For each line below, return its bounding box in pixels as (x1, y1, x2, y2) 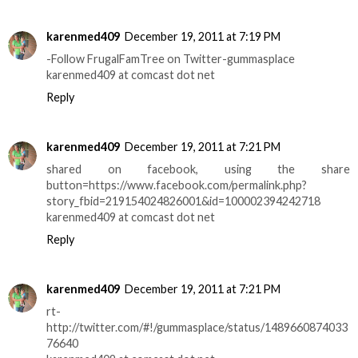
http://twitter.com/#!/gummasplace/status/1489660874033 (46, 320, 348, 335)
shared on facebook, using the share (46, 162, 350, 177)
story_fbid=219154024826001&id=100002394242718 (46, 194, 320, 209)
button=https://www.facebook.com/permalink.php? (46, 178, 307, 193)
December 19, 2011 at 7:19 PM (125, 30, 280, 44)
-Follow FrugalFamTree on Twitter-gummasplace (46, 52, 295, 66)
